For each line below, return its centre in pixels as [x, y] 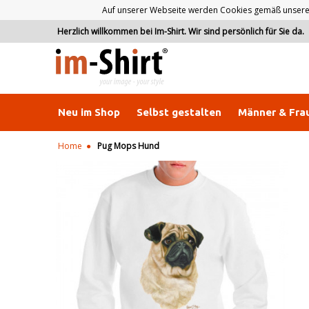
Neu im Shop [89, 112]
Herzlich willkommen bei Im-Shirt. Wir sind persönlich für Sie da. [181, 31]
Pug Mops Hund [128, 146]
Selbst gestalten [179, 112]
